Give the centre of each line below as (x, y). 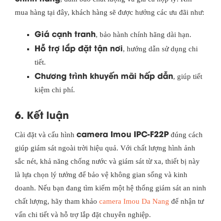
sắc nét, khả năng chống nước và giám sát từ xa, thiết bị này (107, 162)
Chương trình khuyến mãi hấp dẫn (104, 75)
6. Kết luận (42, 114)
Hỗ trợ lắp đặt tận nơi (79, 48)
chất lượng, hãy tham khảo (57, 202)
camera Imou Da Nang (134, 202)
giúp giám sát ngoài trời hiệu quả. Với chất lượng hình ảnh (105, 148)
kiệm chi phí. (55, 90)
